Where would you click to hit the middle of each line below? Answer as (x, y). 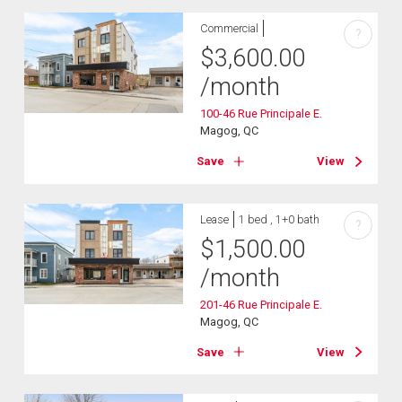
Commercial (230, 29)
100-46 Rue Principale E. (262, 114)
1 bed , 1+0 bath (280, 219)
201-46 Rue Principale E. (262, 304)
